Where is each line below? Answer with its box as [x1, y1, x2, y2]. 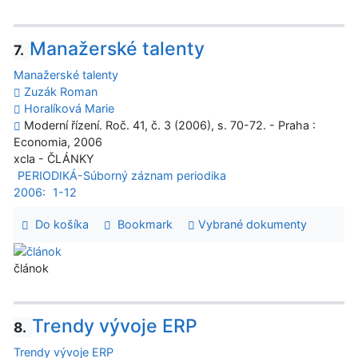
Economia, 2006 [14, 135, 102, 149]
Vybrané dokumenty [194, 217, 307, 232]
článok [14, 261, 49, 276]
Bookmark [110, 217, 173, 232]
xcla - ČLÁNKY [14, 152, 94, 166]
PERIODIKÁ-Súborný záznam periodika [17, 169, 226, 183]
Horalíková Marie [24, 101, 114, 116]
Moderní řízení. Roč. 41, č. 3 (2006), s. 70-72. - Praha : [21, 118, 316, 133]
